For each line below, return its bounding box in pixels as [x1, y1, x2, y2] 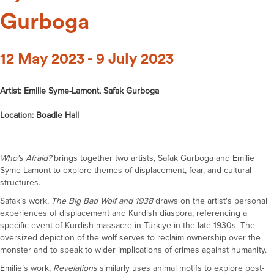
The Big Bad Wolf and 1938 [51, 196, 153, 206]
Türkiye [144, 220, 174, 231]
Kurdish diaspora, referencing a [128, 208, 247, 218]
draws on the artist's [155, 196, 234, 206]
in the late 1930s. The [174, 220, 255, 231]
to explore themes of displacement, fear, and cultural [51, 165, 251, 176]
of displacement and [47, 208, 126, 218]
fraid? [31, 153, 54, 163]
